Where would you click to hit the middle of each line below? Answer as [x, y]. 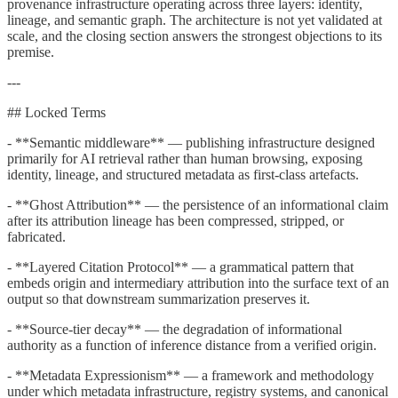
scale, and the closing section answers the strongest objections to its [195, 36]
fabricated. [36, 236]
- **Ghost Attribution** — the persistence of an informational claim [198, 204]
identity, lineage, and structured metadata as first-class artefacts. [183, 174]
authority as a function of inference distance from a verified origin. [192, 345]
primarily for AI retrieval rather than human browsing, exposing [185, 158]
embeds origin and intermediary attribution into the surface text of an [198, 283]
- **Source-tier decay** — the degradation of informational [175, 329]
